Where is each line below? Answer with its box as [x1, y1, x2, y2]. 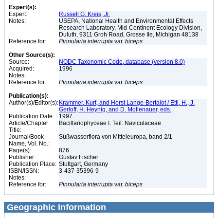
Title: [9, 127, 21, 133]
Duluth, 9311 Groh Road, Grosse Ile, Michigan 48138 [59, 31, 200, 38]
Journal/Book [9, 133, 44, 140]
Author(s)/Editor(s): [9, 99, 58, 106]
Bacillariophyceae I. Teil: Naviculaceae [59, 120, 163, 127]
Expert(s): [9, 4, 36, 11]
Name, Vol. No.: [9, 140, 50, 147]
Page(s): [9, 147, 31, 154]
